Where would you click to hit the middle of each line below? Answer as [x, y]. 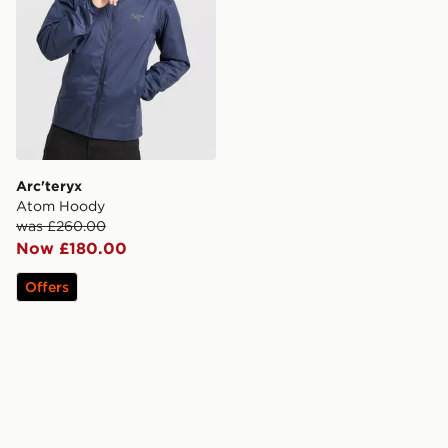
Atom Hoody [60, 206]
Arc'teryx [49, 186]
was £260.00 [61, 226]
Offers [47, 287]
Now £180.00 [71, 248]
